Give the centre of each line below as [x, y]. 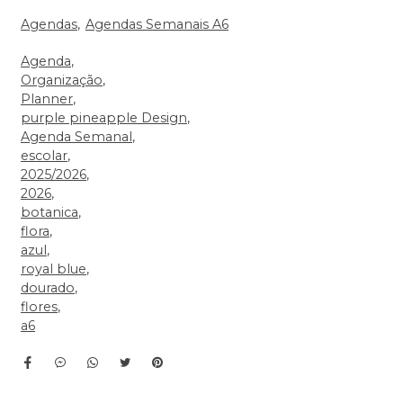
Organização [62, 80]
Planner [47, 99]
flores [39, 306]
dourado [48, 287]
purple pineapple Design [104, 117]
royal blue [54, 269]
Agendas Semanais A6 [157, 24]
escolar [44, 155]
